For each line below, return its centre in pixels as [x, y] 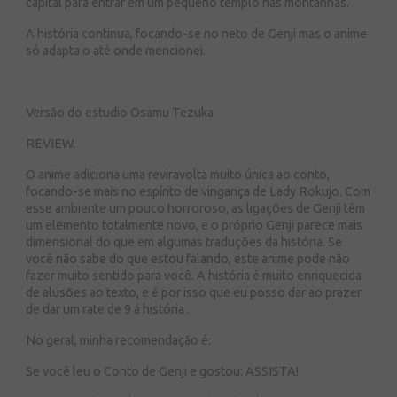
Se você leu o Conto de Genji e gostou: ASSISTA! [162, 371]
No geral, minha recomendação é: [118, 340]
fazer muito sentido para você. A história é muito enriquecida [194, 276]
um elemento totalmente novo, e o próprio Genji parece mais [194, 225]
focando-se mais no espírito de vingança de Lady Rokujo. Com [198, 191]
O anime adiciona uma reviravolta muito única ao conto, [178, 175]
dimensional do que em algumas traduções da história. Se [184, 242]
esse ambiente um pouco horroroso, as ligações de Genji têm [195, 208]
